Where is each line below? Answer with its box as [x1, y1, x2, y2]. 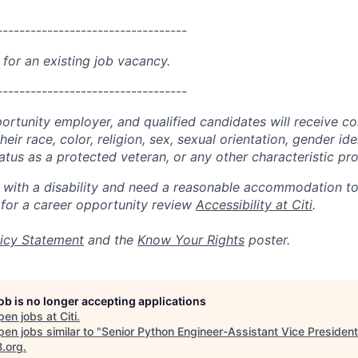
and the [84, 232, 137, 248]
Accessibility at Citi [196, 197, 312, 213]
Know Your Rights [137, 232, 245, 248]
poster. [245, 232, 290, 248]
